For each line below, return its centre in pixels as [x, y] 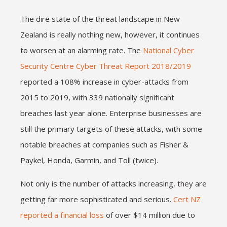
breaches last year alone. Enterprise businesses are [111, 113]
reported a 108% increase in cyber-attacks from [104, 82]
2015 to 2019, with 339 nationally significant [97, 97]
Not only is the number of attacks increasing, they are [113, 183]
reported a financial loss [62, 215]
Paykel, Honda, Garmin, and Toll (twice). [89, 160]
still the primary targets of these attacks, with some [111, 129]
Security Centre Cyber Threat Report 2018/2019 [106, 66]
